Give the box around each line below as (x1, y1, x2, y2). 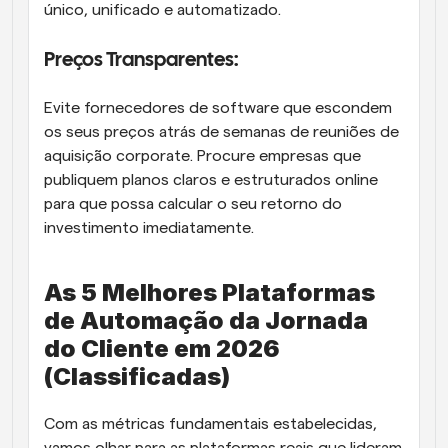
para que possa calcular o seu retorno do (44, 195, 342, 212)
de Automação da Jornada (44, 305, 368, 335)
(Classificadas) (44, 361, 240, 391)
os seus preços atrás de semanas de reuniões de (44, 123, 399, 140)
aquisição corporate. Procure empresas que (44, 147, 361, 164)
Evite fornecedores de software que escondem (44, 99, 392, 116)
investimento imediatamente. (44, 219, 262, 236)
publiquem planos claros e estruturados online (44, 171, 378, 188)
